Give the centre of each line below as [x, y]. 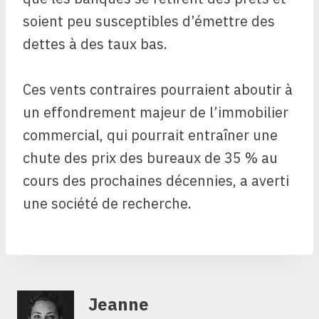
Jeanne [119, 304]
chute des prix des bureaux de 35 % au [150, 158]
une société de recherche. [107, 204]
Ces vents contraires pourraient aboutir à [158, 90]
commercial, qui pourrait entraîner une [150, 135]
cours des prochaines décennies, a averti [156, 181]
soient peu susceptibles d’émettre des [149, 21]
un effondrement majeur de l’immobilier [156, 113]
